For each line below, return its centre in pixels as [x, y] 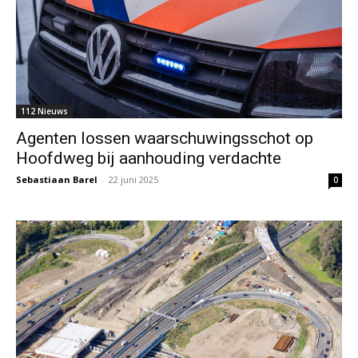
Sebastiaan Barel [57, 179]
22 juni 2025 [133, 179]
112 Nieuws [44, 111]
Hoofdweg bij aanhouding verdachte [149, 158]
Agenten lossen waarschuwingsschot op [165, 138]
